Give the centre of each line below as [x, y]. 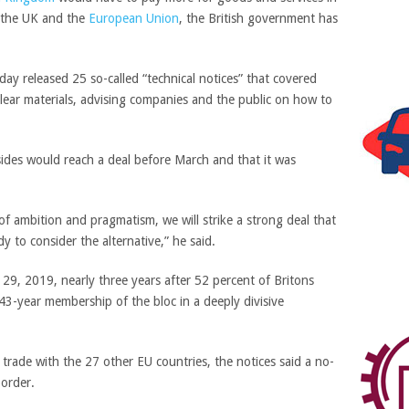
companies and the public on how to [229, 100]
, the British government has [258, 18]
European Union [134, 18]
